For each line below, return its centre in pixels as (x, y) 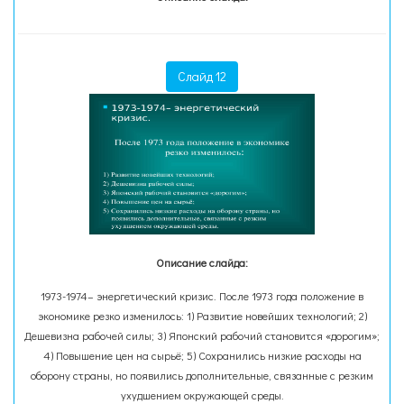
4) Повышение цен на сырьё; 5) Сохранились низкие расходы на (202, 355)
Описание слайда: (202, 262)
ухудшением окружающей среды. (202, 395)
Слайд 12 (202, 76)
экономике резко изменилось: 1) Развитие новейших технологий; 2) (202, 316)
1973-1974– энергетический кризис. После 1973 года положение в (202, 296)
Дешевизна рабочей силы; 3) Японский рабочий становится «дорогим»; (202, 335)
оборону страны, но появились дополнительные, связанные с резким (202, 375)
